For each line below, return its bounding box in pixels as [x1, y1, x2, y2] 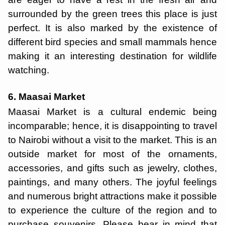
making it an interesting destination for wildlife [8, 51, 217, 61]
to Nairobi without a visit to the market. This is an [8, 135, 217, 145]
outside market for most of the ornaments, [8, 149, 217, 159]
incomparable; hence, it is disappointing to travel [8, 121, 217, 131]
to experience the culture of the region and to [8, 205, 217, 215]
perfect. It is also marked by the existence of [8, 23, 217, 33]
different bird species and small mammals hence [8, 37, 217, 47]
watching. [8, 65, 52, 75]
